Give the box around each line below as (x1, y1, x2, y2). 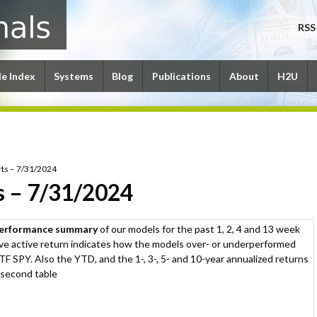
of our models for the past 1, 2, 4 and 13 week (98, 223, 300, 236)
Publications (151, 70, 211, 82)
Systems (54, 70, 94, 82)
